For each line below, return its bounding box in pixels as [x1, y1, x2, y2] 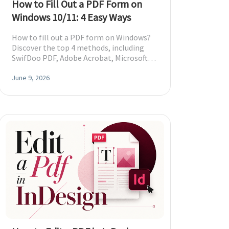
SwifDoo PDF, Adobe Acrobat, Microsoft [12, 53, 148, 63]
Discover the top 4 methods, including [12, 42, 144, 53]
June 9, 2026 [12, 73, 50, 82]
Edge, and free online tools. [12, 63, 107, 73]
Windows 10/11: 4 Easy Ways [12, 11, 131, 24]
